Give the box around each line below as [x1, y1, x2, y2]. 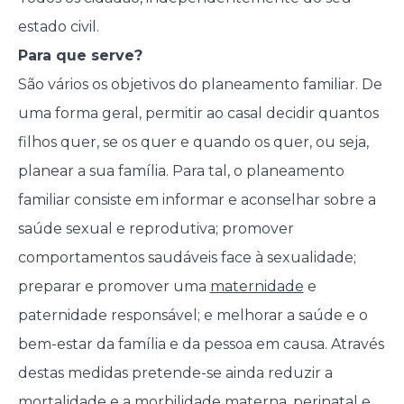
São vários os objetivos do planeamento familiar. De [17, 76, 382, 94]
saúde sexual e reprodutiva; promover [17, 220, 294, 238]
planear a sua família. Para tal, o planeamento [17, 162, 344, 180]
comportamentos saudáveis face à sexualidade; [17, 249, 356, 267]
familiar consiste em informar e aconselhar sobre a [17, 191, 376, 209]
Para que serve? [17, 47, 142, 65]
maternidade [209, 278, 304, 296]
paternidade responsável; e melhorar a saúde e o [17, 307, 368, 325]
